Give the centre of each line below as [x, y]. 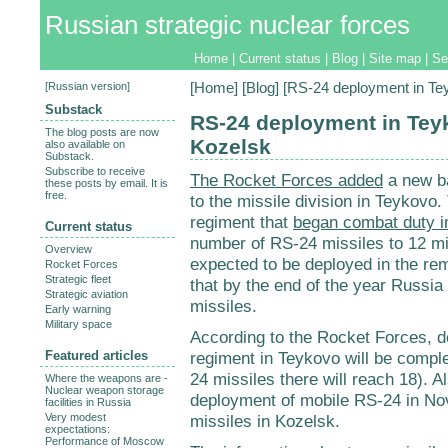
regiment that [241, 222]
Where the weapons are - [106, 378]
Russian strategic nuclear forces [227, 25]
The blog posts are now [102, 132]
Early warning [78, 309]
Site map [395, 59]
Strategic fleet [78, 279]
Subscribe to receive [95, 171]
